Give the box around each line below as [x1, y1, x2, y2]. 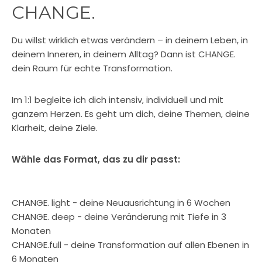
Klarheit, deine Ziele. [12, 122, 98, 134]
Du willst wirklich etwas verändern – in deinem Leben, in [12, 34, 248, 46]
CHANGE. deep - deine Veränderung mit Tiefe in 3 [12, 211, 226, 223]
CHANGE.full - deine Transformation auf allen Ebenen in [12, 239, 249, 251]
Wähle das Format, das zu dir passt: [12, 153, 180, 166]
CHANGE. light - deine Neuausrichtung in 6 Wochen [12, 196, 230, 209]
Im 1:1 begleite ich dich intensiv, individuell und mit [12, 94, 223, 106]
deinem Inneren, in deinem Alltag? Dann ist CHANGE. [12, 48, 236, 60]
